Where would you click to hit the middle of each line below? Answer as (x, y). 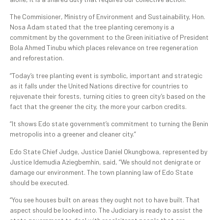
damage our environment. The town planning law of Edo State (101, 172)
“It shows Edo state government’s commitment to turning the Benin (109, 124)
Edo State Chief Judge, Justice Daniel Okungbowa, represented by (109, 151)
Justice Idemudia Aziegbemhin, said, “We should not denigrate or (105, 162)
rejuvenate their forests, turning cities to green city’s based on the (108, 96)
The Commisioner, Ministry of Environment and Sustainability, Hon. (108, 17)
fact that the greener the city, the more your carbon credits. (98, 106)
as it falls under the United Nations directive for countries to (99, 85)
